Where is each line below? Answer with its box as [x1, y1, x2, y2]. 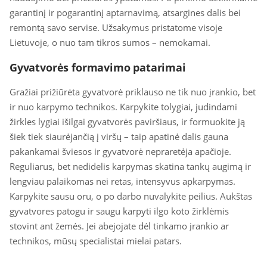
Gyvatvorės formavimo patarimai [10, 60, 186, 74]
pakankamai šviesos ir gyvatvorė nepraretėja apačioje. [10, 145, 231, 157]
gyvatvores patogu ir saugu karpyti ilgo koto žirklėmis [10, 205, 229, 217]
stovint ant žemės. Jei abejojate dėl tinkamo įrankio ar [10, 220, 229, 232]
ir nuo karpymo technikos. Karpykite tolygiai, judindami [10, 101, 237, 113]
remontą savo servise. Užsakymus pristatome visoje [10, 21, 222, 33]
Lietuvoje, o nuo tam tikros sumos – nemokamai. [10, 36, 210, 48]
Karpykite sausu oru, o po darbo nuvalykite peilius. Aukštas [10, 190, 252, 202]
